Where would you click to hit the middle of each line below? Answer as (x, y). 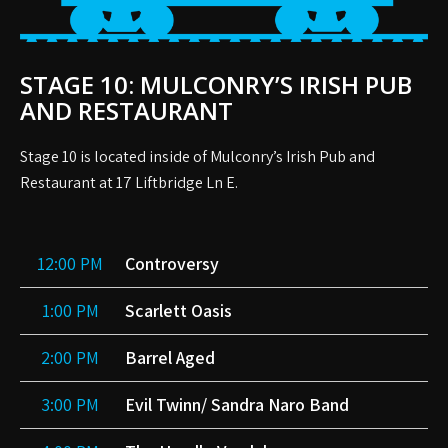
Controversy (172, 264)
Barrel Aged (170, 358)
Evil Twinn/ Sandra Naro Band (237, 405)
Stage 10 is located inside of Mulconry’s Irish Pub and (197, 157)
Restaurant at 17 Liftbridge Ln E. (129, 183)
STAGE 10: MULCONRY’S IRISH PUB (216, 85)
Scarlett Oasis (178, 311)
